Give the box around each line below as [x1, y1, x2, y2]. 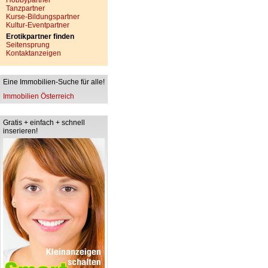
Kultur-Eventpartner [6, 21, 69, 29]
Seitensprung [6, 41, 50, 49]
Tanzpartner [6, 4, 45, 13]
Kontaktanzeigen [6, 49, 61, 57]
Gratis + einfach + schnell [3, 118, 85, 127]
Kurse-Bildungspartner [6, 13, 80, 21]
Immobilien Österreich [3, 92, 74, 100]
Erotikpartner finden [6, 32, 74, 41]
